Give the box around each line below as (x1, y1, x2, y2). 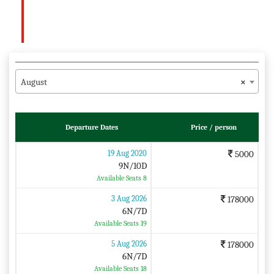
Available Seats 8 (96, 173, 147, 182)
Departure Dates (65, 122, 118, 131)
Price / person (190, 122, 237, 131)
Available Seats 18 (94, 264, 147, 273)
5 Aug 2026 (111, 239, 147, 248)
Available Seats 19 (94, 218, 147, 228)
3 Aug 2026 (111, 193, 147, 203)
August (21, 76, 47, 87)
